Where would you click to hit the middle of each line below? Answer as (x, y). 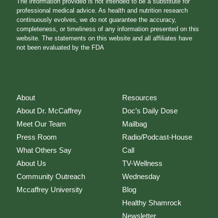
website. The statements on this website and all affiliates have (104, 38)
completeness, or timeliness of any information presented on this (108, 29)
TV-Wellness (142, 163)
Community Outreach (51, 176)
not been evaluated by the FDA (60, 47)
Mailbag (134, 124)
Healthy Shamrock (152, 202)
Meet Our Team (41, 124)
